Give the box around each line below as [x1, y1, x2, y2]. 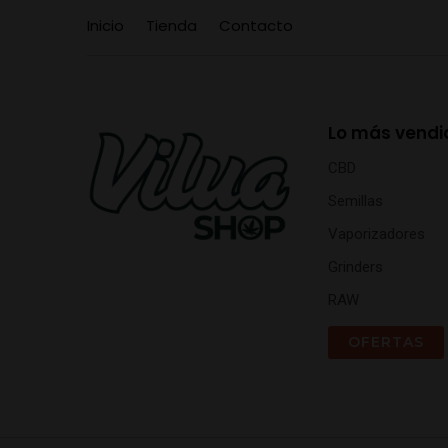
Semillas [328, 191, 383, 210]
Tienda [146, 14, 197, 36]
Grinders [328, 257, 383, 276]
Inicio [87, 14, 124, 36]
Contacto [219, 14, 293, 36]
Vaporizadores [328, 224, 425, 243]
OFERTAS [348, 333, 424, 352]
